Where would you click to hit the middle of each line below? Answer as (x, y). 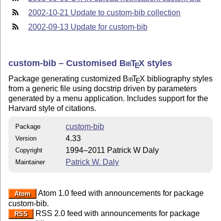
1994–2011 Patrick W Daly (112, 150)
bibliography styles (179, 78)
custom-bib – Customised (64, 63)
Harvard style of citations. (53, 108)
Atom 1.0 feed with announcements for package (120, 193)
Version (26, 138)
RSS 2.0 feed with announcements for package (116, 213)
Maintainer (30, 162)
